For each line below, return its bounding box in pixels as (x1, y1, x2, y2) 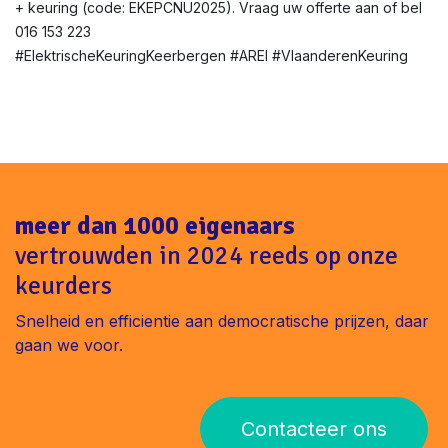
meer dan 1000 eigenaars (15, 210, 295, 241)
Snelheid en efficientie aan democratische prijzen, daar (15, 311, 429, 331)
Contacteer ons (241, 417, 387, 441)
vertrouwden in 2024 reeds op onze (15, 240, 398, 271)
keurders (15, 270, 112, 301)
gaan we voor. (15, 335, 123, 355)
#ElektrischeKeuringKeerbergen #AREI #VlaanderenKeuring (15, 47, 408, 64)
